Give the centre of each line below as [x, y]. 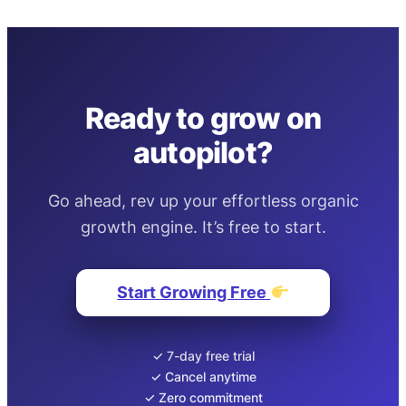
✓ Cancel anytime [203, 376]
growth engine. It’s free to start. [203, 226]
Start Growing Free [194, 292]
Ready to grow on [203, 119]
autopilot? [203, 153]
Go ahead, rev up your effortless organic [203, 200]
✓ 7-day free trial [203, 355]
